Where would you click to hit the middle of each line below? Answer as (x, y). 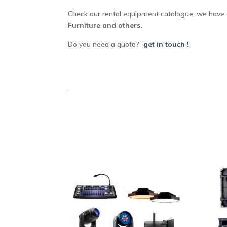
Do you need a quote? (106, 44)
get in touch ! (166, 44)
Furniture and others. (105, 25)
